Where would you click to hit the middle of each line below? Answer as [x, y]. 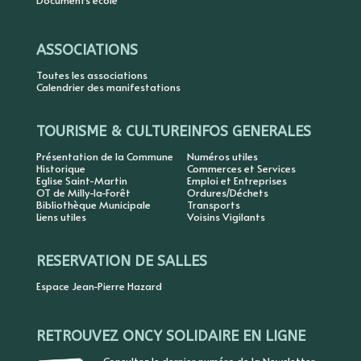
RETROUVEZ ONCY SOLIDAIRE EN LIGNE [170, 336]
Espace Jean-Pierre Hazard [99, 286]
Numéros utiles [222, 157]
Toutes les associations [91, 75]
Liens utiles [61, 217]
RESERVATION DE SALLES [121, 261]
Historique [60, 169]
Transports [213, 205]
